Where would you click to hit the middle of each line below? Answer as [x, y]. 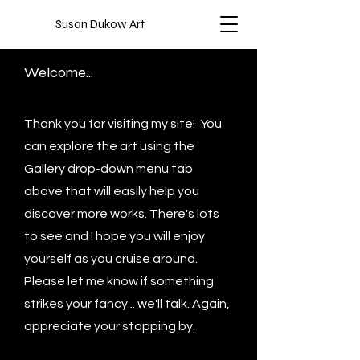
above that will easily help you [112, 191]
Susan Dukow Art [100, 24]
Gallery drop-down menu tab [108, 169]
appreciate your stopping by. [110, 326]
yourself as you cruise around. [111, 259]
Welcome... [59, 72]
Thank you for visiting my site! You [123, 124]
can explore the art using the [109, 146]
